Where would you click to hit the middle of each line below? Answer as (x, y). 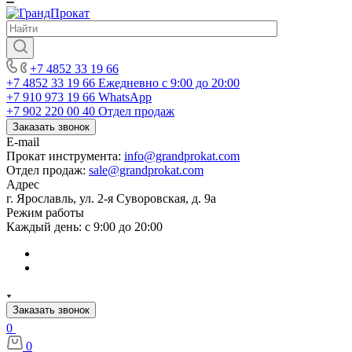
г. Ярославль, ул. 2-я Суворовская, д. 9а (111, 198)
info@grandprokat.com (182, 156)
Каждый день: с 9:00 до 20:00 (84, 227)
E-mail (23, 142)
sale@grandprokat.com (146, 170)
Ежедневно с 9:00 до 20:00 (169, 83)
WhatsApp (125, 97)
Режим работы (45, 213)
